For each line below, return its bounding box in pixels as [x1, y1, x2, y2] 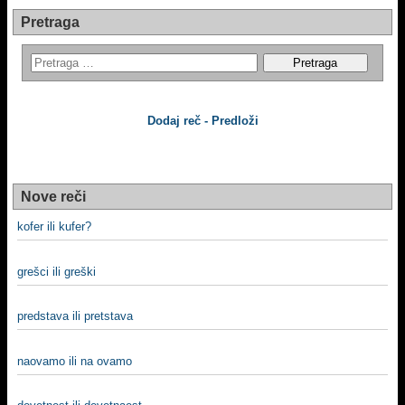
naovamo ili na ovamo [17, 353, 132, 368]
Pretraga [21, 14, 80, 30]
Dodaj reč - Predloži [146, 114, 259, 127]
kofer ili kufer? [17, 220, 91, 233]
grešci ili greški [17, 264, 96, 278]
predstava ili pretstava [17, 309, 133, 323]
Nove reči [21, 189, 86, 204]
